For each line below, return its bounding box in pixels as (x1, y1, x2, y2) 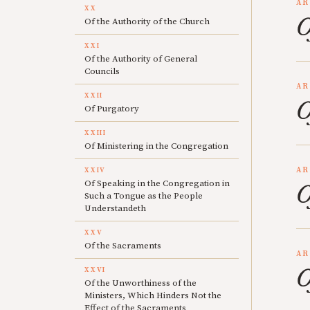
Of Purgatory (84, 103, 139, 114)
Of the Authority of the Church (84, 16, 210, 27)
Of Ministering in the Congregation (84, 140, 228, 152)
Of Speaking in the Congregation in (84, 178, 230, 189)
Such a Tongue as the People (84, 190, 203, 201)
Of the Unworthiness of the (84, 277, 197, 289)
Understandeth (84, 203, 146, 214)
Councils (84, 66, 120, 77)
